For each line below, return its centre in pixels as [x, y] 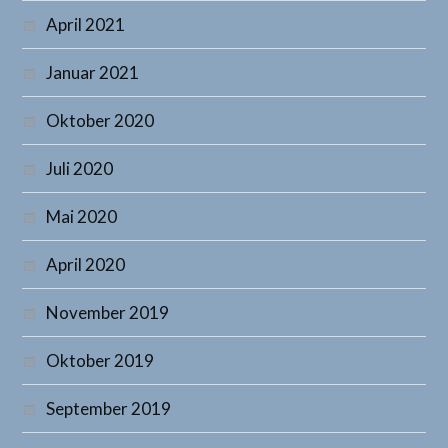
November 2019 [108, 313]
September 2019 [109, 409]
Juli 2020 [80, 169]
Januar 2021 [93, 73]
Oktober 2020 [100, 121]
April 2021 [86, 25]
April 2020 [86, 265]
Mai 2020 [82, 217]
